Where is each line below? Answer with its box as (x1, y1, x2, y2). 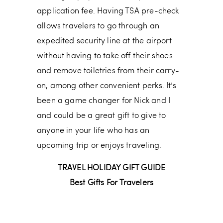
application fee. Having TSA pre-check (37, 7, 179, 15)
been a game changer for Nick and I (37, 97, 171, 105)
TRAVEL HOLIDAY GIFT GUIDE (57, 164, 166, 172)
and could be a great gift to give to (37, 111, 166, 120)
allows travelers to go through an (37, 22, 159, 30)
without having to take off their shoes (37, 52, 173, 60)
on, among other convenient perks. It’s (37, 82, 176, 90)
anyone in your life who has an (37, 126, 150, 135)
